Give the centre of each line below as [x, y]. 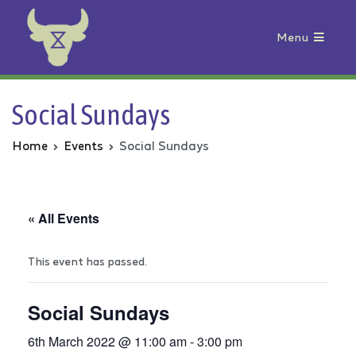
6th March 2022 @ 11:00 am [107, 342]
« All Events [64, 219]
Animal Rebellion [80, 83]
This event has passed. [87, 261]
